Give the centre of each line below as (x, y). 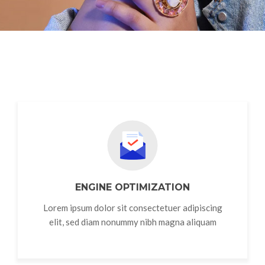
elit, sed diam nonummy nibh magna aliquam (132, 222)
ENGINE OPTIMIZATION (132, 187)
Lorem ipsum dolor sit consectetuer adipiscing (132, 208)
